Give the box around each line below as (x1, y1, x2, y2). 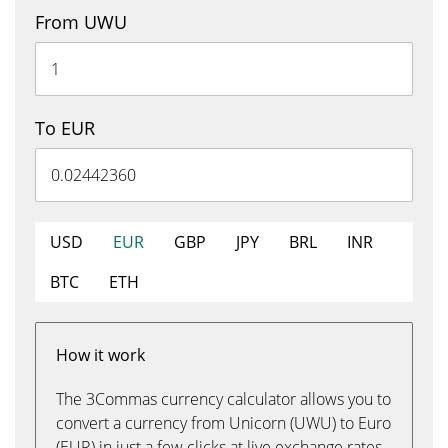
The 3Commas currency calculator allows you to (56, 388, 391, 410)
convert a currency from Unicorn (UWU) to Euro (56, 412, 391, 434)
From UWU (35, 10, 127, 34)
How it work (56, 344, 145, 366)
